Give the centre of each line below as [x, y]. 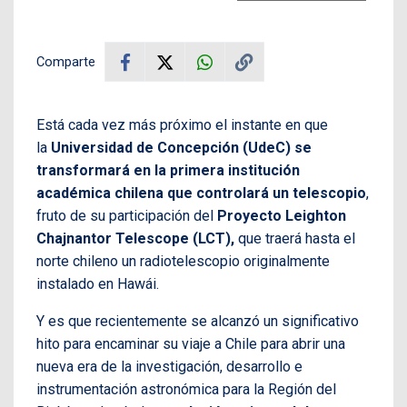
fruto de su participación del [125, 216]
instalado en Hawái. [98, 284]
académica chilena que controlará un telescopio [201, 194]
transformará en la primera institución [168, 171]
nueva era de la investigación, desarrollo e [169, 367]
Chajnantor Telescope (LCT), [135, 239]
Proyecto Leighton [280, 216]
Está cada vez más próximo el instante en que [182, 125]
